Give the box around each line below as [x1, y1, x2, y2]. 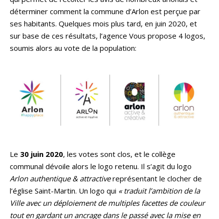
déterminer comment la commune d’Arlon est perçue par [10, 6, 200, 16]
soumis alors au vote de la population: [10, 43, 136, 53]
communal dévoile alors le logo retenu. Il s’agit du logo [10, 161, 192, 171]
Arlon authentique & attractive [10, 173, 110, 183]
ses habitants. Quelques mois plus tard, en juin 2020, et [10, 18, 197, 28]
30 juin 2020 [20, 149, 63, 159]
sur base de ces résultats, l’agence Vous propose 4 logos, [10, 30, 205, 41]
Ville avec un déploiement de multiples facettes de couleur [10, 197, 205, 208]
